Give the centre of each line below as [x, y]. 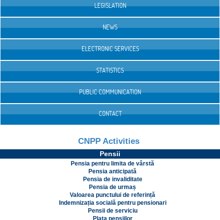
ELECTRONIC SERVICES [110, 49]
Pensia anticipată [112, 172]
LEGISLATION [110, 6]
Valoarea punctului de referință [112, 195]
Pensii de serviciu [112, 211]
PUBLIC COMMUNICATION [110, 92]
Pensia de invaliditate [112, 179]
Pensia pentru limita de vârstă [112, 164]
